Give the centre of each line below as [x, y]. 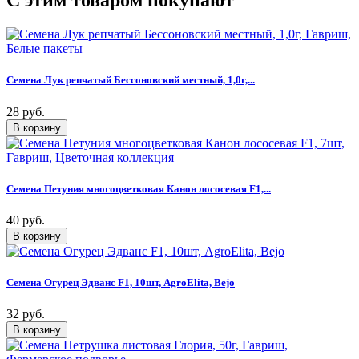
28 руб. [26, 111]
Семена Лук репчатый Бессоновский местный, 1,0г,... [131, 80]
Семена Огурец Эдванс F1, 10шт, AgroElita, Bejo [121, 283]
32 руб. [26, 314]
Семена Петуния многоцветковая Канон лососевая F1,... [139, 188]
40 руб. [26, 220]
